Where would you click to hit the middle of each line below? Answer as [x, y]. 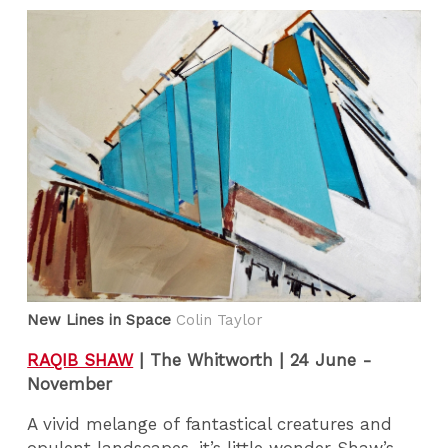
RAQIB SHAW [80, 359]
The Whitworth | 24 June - [258, 359]
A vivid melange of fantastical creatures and [210, 424]
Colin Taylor [217, 320]
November [70, 383]
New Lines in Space [99, 320]
